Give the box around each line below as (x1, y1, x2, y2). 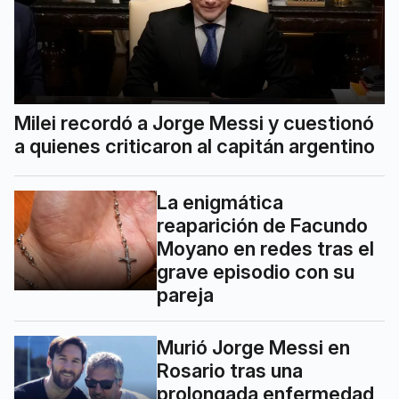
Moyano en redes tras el (157, 237, 374, 261)
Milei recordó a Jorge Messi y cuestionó (14, 111, 374, 135)
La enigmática (157, 191, 283, 215)
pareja (157, 283, 214, 307)
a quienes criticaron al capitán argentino (14, 134, 375, 159)
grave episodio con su (157, 260, 354, 284)
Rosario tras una (157, 359, 303, 383)
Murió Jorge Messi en (157, 336, 350, 360)
